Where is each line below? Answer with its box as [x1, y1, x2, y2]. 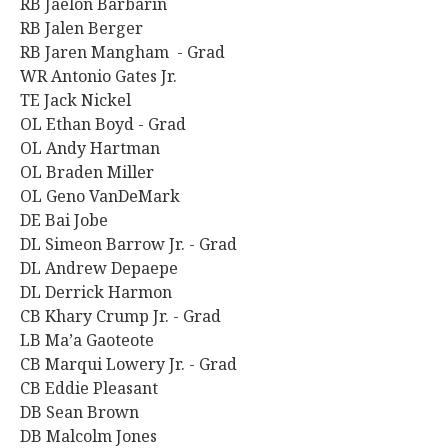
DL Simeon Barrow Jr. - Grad [20, 233, 241, 255]
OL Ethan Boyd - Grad [20, 113, 190, 135]
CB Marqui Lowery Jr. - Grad [20, 353, 237, 375]
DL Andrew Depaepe [20, 257, 178, 279]
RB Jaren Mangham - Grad [20, 41, 229, 63]
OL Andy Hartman [20, 137, 164, 159]
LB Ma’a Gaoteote [20, 329, 158, 351]
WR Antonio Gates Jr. [20, 65, 181, 87]
